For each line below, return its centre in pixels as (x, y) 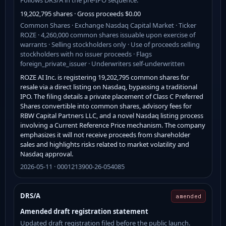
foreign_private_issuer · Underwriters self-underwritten (102, 63)
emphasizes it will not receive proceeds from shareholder (105, 134)
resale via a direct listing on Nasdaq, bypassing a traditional (109, 87)
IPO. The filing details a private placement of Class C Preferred (112, 96)
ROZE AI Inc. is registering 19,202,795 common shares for (105, 77)
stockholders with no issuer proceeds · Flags (86, 54)
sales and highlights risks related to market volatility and (105, 144)
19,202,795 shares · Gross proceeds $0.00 (80, 13)
